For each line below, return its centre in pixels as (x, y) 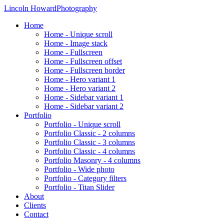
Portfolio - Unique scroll (82, 124)
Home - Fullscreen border (84, 70)
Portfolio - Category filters (85, 178)
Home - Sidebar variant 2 (84, 106)
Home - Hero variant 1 (80, 79)
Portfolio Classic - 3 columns (89, 142)
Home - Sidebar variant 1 (84, 97)
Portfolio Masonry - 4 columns (92, 160)
